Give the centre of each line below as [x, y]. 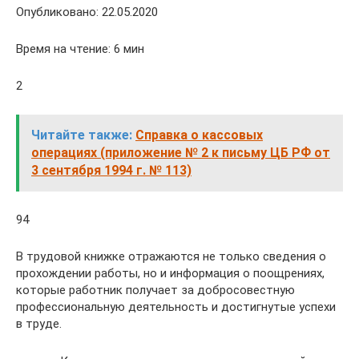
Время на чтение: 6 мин [80, 49]
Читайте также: [82, 135]
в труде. [39, 324]
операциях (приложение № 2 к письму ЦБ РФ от [181, 153]
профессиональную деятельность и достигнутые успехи [176, 307]
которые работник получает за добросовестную [155, 290]
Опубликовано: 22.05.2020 [87, 12]
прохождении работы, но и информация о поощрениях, [170, 273]
